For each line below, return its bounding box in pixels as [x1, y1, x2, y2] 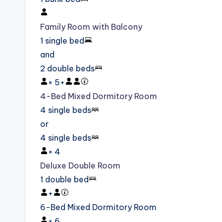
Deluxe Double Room [40, 161, 120, 171]
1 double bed [40, 174, 89, 185]
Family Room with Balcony [40, 22, 142, 32]
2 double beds [40, 63, 95, 74]
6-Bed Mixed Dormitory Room [40, 202, 157, 213]
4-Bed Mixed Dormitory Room [40, 91, 157, 102]
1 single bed [40, 36, 84, 46]
